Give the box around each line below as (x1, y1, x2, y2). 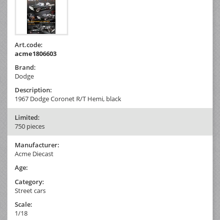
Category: (15, 177, 44, 186)
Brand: (15, 62, 36, 72)
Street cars (15, 186, 46, 195)
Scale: (15, 199, 32, 209)
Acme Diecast (15, 149, 54, 158)
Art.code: (15, 40, 43, 49)
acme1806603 (15, 49, 56, 58)
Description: (15, 85, 52, 94)
